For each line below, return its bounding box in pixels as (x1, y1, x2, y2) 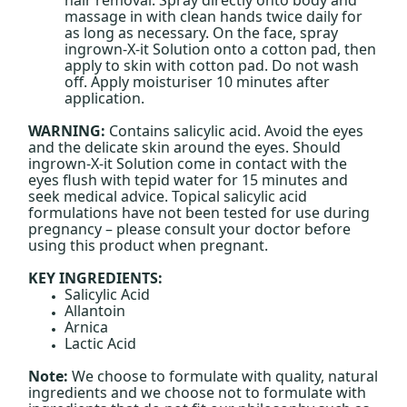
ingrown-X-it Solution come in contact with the (28, 153, 348, 174)
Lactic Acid (65, 333, 137, 353)
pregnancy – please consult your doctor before (28, 218, 352, 239)
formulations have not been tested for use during (28, 202, 371, 223)
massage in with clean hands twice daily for (65, 5, 363, 26)
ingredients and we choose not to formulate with (28, 382, 367, 402)
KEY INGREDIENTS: (28, 267, 164, 288)
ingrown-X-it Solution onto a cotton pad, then (65, 38, 377, 59)
